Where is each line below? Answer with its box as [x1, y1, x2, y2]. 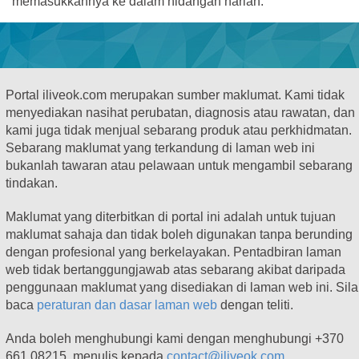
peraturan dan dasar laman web [37, 298, 217, 312]
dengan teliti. [217, 298, 293, 312]
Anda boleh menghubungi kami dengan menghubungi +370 [6, 332, 344, 345]
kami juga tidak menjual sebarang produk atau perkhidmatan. [6, 123, 352, 137]
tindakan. [6, 176, 58, 190]
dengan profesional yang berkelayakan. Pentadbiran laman [6, 245, 341, 259]
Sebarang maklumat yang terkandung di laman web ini [6, 141, 315, 155]
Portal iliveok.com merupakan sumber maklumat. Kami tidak [6, 88, 345, 102]
